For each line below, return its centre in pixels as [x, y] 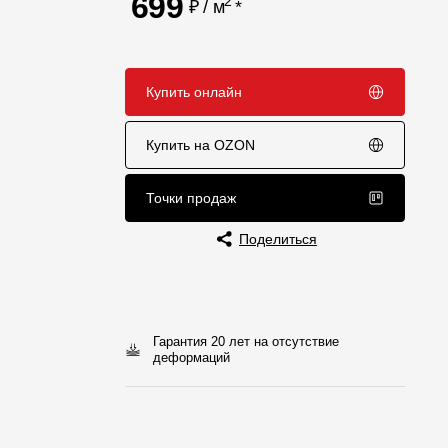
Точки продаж [191, 198]
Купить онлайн [194, 92]
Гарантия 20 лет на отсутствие [246, 341]
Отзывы [91, 33]
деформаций [191, 357]
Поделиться [278, 239]
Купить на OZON [200, 145]
